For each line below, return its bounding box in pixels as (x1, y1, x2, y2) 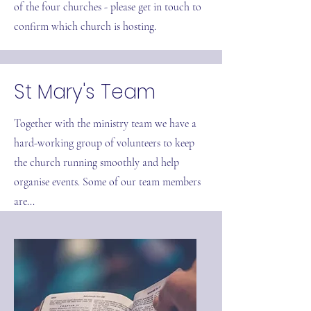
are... (14, 194, 35, 208)
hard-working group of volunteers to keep (14, 136, 194, 150)
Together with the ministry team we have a (14, 117, 196, 131)
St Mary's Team (14, 78, 155, 106)
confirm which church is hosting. (14, 19, 159, 33)
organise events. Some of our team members (14, 175, 201, 189)
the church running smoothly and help (14, 155, 179, 169)
